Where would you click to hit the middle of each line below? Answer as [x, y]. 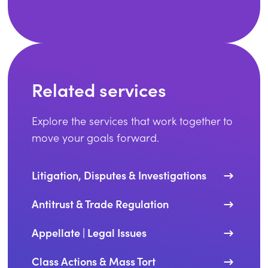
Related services [99, 89]
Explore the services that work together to [133, 121]
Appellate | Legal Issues [89, 232]
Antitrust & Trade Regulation [100, 204]
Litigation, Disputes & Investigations [119, 175]
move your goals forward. [96, 138]
